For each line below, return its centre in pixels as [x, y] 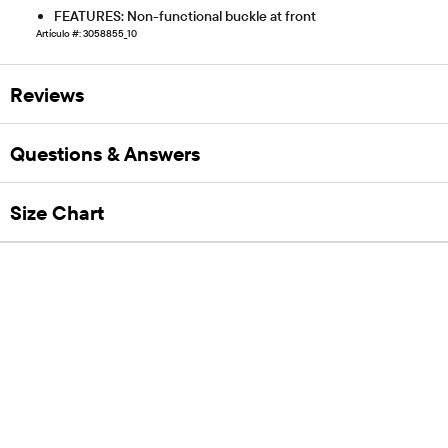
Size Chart [57, 212]
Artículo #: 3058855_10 [86, 34]
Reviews [47, 94]
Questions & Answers [105, 153]
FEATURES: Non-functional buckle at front [185, 16]
